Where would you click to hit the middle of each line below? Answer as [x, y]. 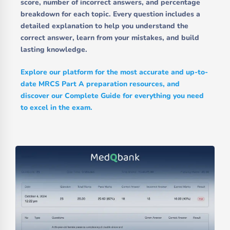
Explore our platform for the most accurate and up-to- [114, 72]
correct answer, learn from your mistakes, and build [110, 37]
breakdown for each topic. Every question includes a [110, 14]
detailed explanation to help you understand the [104, 26]
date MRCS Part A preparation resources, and [100, 84]
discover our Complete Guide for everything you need [112, 95]
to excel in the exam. [56, 107]
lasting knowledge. [54, 49]
